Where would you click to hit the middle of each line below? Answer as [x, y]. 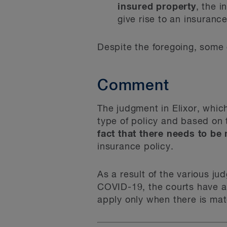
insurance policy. [136, 147]
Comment [133, 86]
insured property [157, 7]
